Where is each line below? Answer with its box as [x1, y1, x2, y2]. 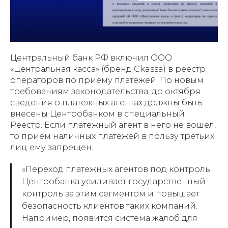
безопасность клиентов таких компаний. [22, 201, 197, 211]
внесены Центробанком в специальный [10, 108, 185, 119]
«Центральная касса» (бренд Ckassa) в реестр [10, 64, 206, 74]
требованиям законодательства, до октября [10, 86, 201, 96]
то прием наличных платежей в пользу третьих [10, 131, 214, 141]
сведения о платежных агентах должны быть [10, 97, 203, 107]
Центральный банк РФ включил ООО [10, 52, 172, 63]
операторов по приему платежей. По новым [10, 75, 204, 85]
